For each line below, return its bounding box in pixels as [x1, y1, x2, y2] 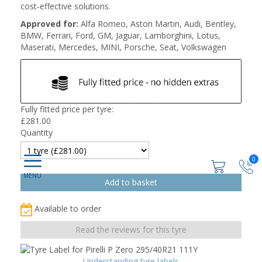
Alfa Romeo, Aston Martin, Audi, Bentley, [78, 18, 236, 29]
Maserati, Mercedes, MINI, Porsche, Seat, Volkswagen [20, 42, 226, 53]
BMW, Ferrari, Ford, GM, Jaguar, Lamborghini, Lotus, [20, 30, 220, 41]
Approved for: [20, 18, 78, 29]
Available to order [35, 202, 101, 214]
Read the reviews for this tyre [75, 223, 187, 235]
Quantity [20, 126, 53, 138]
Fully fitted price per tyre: [20, 103, 113, 115]
